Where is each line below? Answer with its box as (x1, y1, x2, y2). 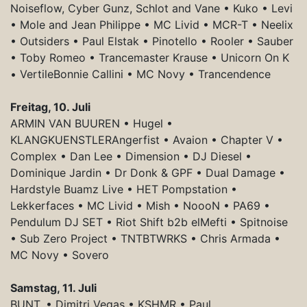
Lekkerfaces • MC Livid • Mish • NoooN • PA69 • (10, 198, 270, 212)
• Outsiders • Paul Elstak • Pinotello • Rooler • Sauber (10, 34, 293, 48)
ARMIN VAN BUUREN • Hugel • (10, 116, 173, 130)
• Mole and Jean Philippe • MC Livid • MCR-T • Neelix (10, 17, 293, 32)
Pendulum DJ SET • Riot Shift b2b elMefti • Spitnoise (10, 214, 288, 229)
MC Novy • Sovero (10, 247, 109, 262)
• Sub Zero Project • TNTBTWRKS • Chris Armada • (10, 231, 280, 245)
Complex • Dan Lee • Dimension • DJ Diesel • (10, 149, 251, 163)
